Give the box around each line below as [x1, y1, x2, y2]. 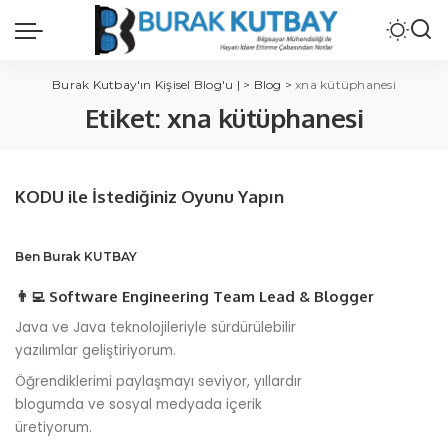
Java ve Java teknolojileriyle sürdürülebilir [15, 318, 296, 337]
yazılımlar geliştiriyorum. [15, 341, 176, 360]
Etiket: [84, 101, 167, 134]
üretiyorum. [15, 418, 92, 437]
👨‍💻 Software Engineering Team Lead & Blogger [15, 287, 374, 306]
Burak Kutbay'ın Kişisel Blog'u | [52, 77, 240, 92]
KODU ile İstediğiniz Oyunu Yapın [15, 186, 284, 207]
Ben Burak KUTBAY [15, 249, 137, 264]
